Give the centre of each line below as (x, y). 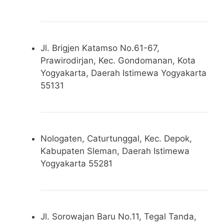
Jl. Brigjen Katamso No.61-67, (100, 48)
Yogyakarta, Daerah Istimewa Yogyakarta (123, 73)
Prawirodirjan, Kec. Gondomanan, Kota (118, 60)
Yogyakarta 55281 (76, 163)
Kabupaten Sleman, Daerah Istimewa (115, 151)
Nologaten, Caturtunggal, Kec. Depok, (116, 138)
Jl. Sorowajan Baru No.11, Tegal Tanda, (118, 216)
